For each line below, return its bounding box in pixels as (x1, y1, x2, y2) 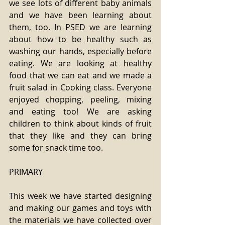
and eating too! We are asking (9, 106, 152, 117)
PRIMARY (9, 166, 45, 177)
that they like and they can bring (9, 130, 152, 141)
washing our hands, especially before (9, 46, 152, 57)
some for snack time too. (9, 142, 103, 153)
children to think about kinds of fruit (9, 118, 152, 129)
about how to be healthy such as (9, 34, 152, 45)
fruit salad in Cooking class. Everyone (9, 82, 152, 93)
